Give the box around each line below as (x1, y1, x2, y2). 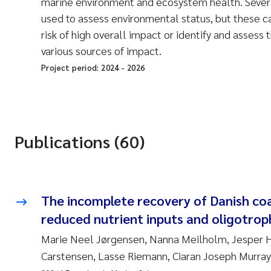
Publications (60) (15, 130, 145, 152)
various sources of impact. (41, 44, 162, 57)
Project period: (41, 62, 102, 73)
